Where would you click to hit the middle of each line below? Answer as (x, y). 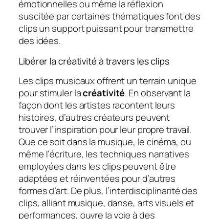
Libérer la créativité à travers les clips (94, 61)
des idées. (40, 41)
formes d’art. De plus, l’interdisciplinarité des (108, 191)
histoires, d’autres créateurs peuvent (94, 118)
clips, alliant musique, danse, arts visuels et (107, 203)
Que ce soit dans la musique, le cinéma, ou (105, 142)
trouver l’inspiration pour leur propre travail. (105, 130)
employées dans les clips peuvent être (98, 166)
